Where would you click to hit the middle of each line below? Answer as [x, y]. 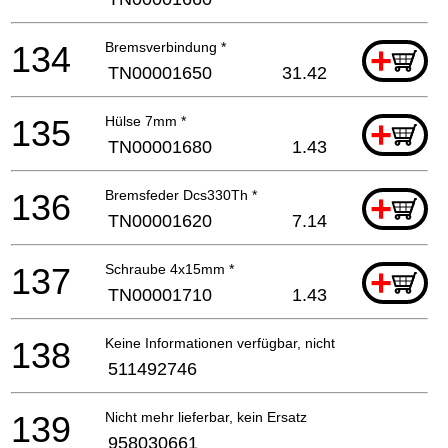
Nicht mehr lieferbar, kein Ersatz [206, 416]
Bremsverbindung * [165, 46]
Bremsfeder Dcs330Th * [181, 194]
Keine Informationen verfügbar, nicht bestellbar [253, 342]
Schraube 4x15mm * [169, 268]
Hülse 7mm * [145, 120]
